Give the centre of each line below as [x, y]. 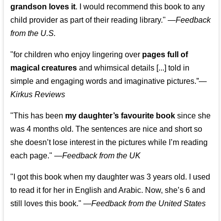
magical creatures [44, 68]
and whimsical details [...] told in [133, 68]
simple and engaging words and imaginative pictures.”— [109, 81]
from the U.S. [33, 34]
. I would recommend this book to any [140, 7]
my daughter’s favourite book [120, 116]
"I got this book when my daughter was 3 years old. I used [110, 177]
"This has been [38, 116]
